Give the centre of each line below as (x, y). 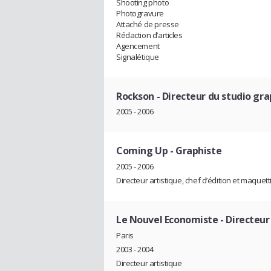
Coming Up (142, 151)
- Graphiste (195, 151)
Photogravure (140, 13)
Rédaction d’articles (149, 35)
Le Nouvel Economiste (167, 220)
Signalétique (138, 57)
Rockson (135, 96)
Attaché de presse (148, 24)
